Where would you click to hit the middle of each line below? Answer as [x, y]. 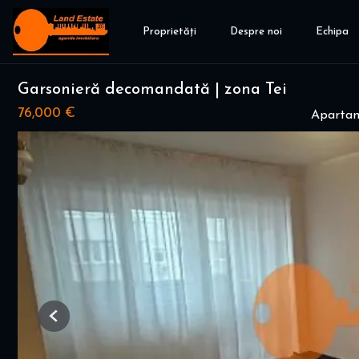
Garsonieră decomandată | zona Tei [152, 90]
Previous [73, 322]
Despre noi [256, 32]
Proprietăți [169, 32]
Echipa [332, 32]
